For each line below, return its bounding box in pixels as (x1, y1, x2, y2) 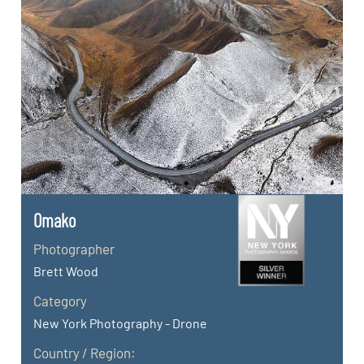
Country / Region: (33, 344, 136, 361)
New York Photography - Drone (33, 314, 208, 331)
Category (33, 292, 88, 309)
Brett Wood (33, 262, 99, 279)
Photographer (33, 240, 115, 257)
